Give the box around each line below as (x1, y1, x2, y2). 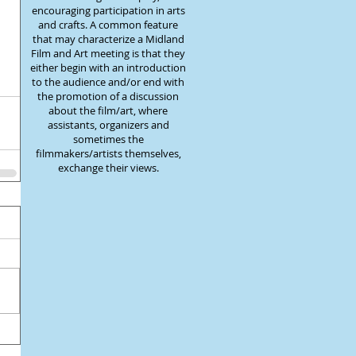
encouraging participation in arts (31, 3, 185, 17)
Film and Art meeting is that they (31, 46, 185, 60)
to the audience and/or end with (32, 75, 184, 89)
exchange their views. (57, 161, 159, 175)
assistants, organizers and (47, 118, 169, 132)
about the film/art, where (48, 103, 168, 118)
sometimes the (72, 132, 144, 146)
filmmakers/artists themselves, (35, 146, 181, 161)
